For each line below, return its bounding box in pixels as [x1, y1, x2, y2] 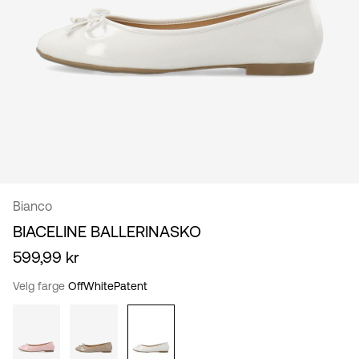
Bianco [13, 199, 52, 214]
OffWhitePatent [68, 280, 147, 293]
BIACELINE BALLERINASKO [13, 222, 201, 241]
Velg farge [13, 280, 68, 293]
